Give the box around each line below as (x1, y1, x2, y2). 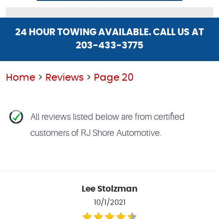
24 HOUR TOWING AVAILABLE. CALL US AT (15, 28, 204, 38)
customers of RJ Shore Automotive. (30, 128, 161, 138)
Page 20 (94, 73, 134, 83)
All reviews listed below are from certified (30, 112, 185, 122)
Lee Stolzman (82, 185, 137, 194)
